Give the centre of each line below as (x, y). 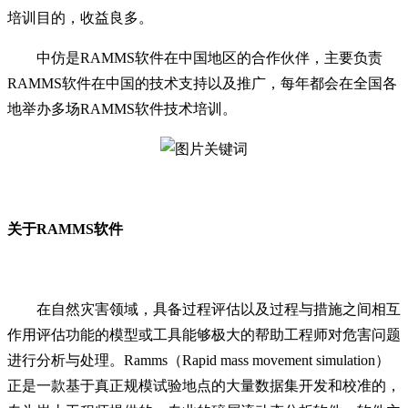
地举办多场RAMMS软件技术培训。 (122, 108)
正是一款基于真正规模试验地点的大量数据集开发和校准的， (204, 385)
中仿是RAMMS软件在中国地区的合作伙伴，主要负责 (209, 57)
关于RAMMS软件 (65, 229)
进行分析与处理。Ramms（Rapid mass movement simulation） (199, 360)
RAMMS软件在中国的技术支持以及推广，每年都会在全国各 (202, 83)
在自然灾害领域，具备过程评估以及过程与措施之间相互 (219, 309)
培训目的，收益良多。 (80, 17)
